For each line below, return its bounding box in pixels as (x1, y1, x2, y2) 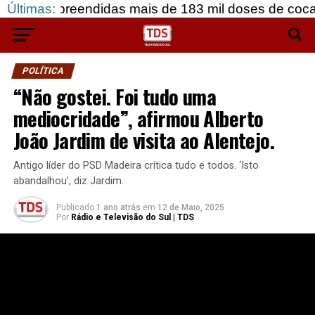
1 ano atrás (96, 202, 141, 212)
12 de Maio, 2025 (157, 202, 224, 212)
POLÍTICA (20, 65, 65, 76)
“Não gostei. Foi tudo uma (13, 82, 217, 111)
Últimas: (7, 1, 56, 16)
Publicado (56, 202, 94, 212)
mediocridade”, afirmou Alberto (13, 103, 264, 133)
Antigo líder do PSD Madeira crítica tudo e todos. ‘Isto (13, 160, 259, 172)
